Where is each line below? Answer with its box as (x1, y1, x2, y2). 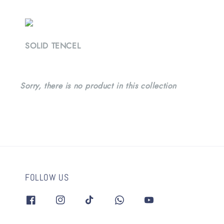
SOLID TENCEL (25, 40, 81, 52)
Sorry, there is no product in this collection (20, 80, 176, 92)
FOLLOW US (25, 171, 69, 183)
